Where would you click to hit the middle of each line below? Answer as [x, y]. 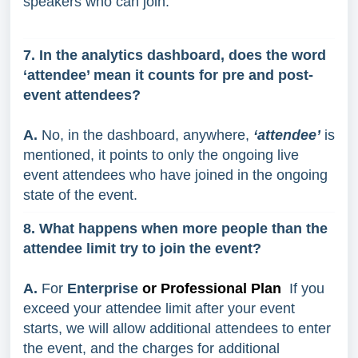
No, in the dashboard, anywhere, [145, 135]
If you [303, 288]
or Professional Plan [212, 288]
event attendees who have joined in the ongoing [175, 175]
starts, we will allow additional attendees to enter [177, 328]
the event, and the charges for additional [151, 348]
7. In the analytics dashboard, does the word [175, 55]
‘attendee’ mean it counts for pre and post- [168, 75]
